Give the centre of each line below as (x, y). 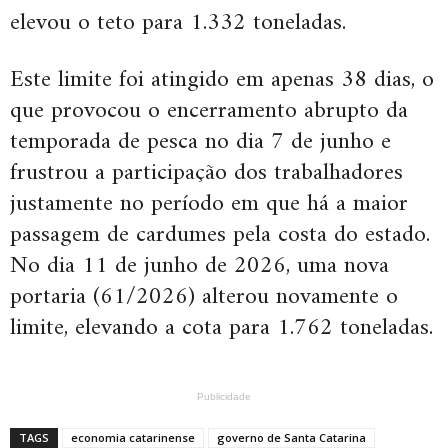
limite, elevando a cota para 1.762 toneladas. (221, 328)
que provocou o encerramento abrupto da (209, 111)
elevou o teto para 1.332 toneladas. (178, 23)
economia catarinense (133, 438)
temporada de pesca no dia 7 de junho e (200, 142)
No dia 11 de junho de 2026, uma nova (199, 266)
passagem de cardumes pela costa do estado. (220, 235)
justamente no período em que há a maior (209, 204)
